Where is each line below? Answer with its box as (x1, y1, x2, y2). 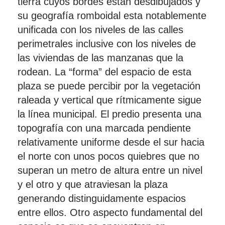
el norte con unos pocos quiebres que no (18, 151, 199, 162)
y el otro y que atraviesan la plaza (18, 179, 168, 190)
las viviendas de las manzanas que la (18, 52, 183, 63)
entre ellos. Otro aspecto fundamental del (18, 207, 202, 218)
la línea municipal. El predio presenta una (18, 108, 201, 120)
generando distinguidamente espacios (18, 193, 186, 204)
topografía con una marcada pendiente (18, 123, 191, 134)
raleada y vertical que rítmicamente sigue (18, 94, 201, 105)
